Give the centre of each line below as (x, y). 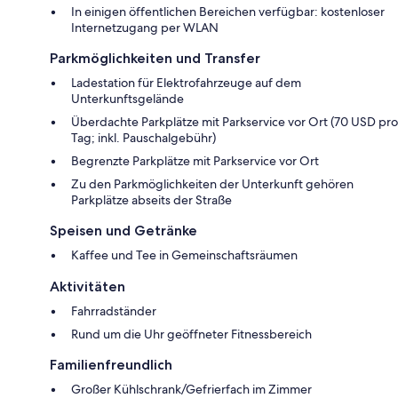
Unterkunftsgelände (127, 99)
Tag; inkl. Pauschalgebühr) (143, 138)
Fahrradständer (114, 311)
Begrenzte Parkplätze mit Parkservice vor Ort (195, 161)
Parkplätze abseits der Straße (151, 200)
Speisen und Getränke (123, 231)
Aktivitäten (88, 287)
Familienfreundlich (111, 365)
